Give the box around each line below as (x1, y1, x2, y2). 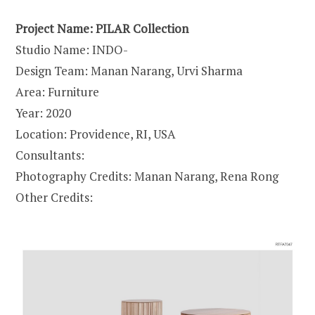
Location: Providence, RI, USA (15, 126, 176, 143)
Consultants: (15, 147, 84, 164)
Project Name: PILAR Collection (15, 20, 188, 37)
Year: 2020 (15, 105, 71, 122)
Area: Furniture (15, 84, 99, 101)
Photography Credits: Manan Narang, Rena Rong (15, 168, 278, 185)
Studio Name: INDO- (15, 41, 128, 58)
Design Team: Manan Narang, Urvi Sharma (15, 63, 243, 79)
